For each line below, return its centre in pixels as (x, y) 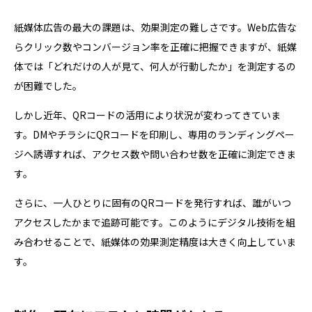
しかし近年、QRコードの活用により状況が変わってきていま (147, 115)
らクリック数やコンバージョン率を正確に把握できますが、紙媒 (155, 46)
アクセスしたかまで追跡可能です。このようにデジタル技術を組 (155, 222)
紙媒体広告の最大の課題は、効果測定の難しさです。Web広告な (155, 27)
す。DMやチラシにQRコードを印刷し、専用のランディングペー (154, 134)
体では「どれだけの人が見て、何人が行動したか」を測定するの (155, 66)
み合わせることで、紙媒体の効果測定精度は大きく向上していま (155, 241)
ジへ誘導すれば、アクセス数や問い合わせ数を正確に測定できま (155, 154)
